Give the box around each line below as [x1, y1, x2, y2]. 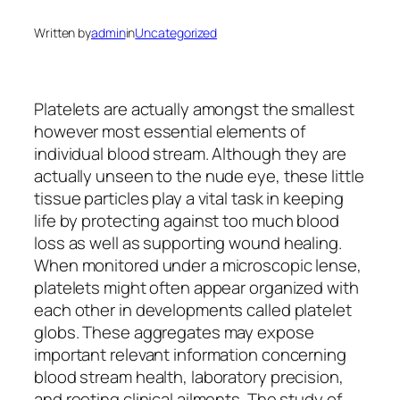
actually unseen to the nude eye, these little [34, 163, 364, 187]
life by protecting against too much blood [34, 208, 339, 232]
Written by [34, 24, 91, 42]
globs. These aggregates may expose [34, 320, 314, 344]
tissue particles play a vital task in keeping [34, 186, 344, 210]
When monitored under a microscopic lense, [34, 253, 362, 277]
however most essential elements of [34, 119, 305, 143]
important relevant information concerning [34, 342, 346, 366]
